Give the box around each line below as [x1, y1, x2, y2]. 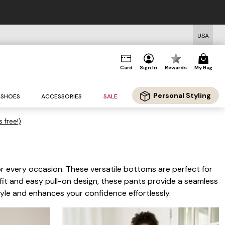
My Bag [194, 64, 212, 71]
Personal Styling [153, 91, 211, 100]
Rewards [165, 64, 187, 71]
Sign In [140, 64, 158, 71]
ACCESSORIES [41, 92, 82, 101]
